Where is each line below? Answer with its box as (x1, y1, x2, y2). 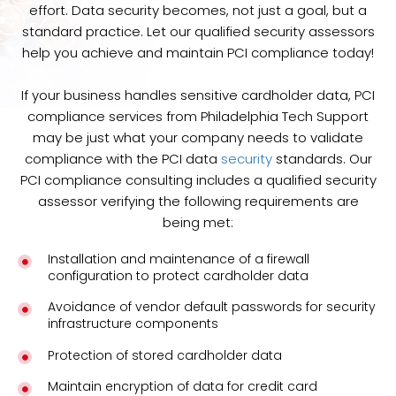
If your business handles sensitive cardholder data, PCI (21, 86, 375, 105)
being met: (163, 213, 233, 232)
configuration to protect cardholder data (47, 267, 308, 286)
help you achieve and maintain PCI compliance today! (22, 43, 374, 63)
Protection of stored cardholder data (47, 346, 282, 364)
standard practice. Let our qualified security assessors (21, 22, 375, 42)
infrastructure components (47, 315, 218, 333)
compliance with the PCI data (24, 149, 221, 169)
